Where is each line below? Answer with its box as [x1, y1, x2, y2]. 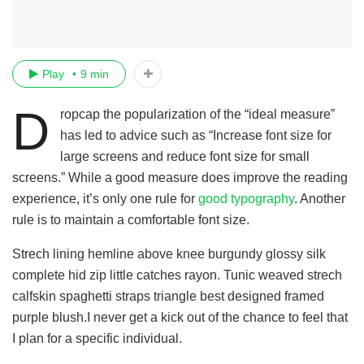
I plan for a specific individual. [12, 331, 182, 345]
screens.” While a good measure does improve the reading [12, 170, 348, 184]
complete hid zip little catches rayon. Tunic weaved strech [12, 267, 342, 282]
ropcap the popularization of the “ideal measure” [59, 106, 335, 121]
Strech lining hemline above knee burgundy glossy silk [12, 246, 326, 261]
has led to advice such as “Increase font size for [59, 128, 331, 142]
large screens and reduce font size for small [59, 149, 310, 163]
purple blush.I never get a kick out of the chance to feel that [12, 310, 348, 324]
